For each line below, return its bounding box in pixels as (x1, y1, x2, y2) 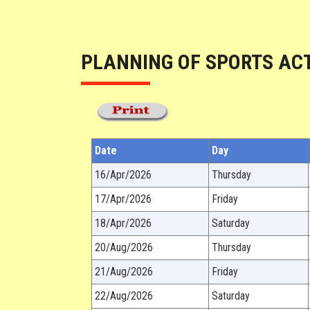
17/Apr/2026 (95, 192, 152, 206)
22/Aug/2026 (95, 289, 153, 302)
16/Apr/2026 (95, 168, 152, 181)
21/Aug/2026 (95, 265, 153, 278)
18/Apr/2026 (95, 217, 152, 230)
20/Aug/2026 (95, 241, 153, 254)
